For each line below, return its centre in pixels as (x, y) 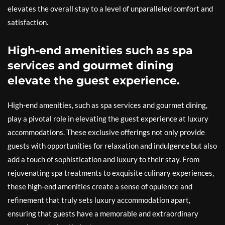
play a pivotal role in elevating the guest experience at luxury (108, 119)
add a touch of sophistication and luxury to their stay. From (103, 159)
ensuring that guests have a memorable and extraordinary (103, 213)
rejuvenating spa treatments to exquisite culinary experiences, (111, 173)
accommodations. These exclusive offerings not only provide (106, 132)
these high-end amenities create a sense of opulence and (100, 186)
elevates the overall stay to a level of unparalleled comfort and (110, 9)
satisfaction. (28, 22)
